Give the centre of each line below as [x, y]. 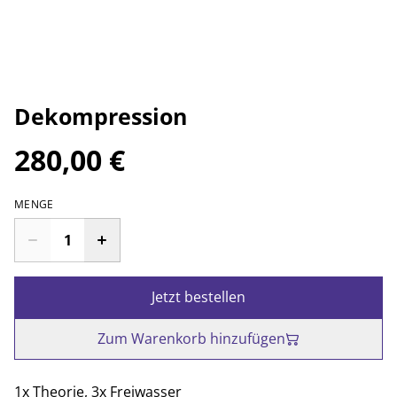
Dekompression [101, 117]
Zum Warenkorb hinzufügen [191, 339]
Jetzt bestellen [198, 297]
